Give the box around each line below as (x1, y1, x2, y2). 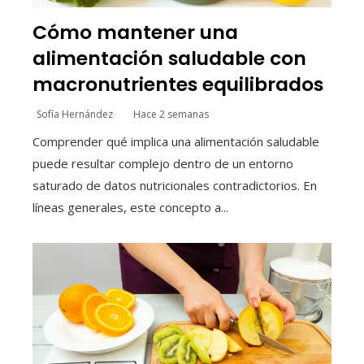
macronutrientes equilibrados (32, 70, 323, 97)
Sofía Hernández (37, 106, 113, 121)
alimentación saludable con (32, 44, 306, 71)
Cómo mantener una (32, 18, 238, 45)
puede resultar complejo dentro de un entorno (32, 154, 293, 171)
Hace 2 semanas (133, 106, 209, 121)
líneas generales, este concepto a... (32, 198, 228, 215)
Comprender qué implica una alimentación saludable (32, 132, 319, 149)
